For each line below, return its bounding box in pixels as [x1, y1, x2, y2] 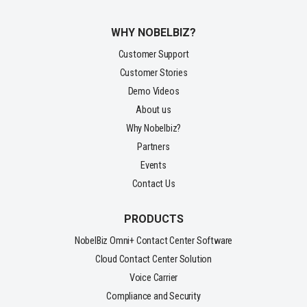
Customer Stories [119, 66, 188, 79]
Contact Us [132, 178, 175, 191]
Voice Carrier [129, 272, 178, 284]
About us [136, 103, 171, 116]
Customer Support [118, 48, 189, 60]
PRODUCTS [123, 212, 184, 226]
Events [140, 160, 167, 172]
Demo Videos [127, 85, 180, 97]
